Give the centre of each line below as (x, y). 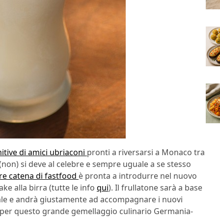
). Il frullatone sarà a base (155, 188)
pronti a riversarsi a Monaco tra (146, 152)
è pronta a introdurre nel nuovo (138, 176)
